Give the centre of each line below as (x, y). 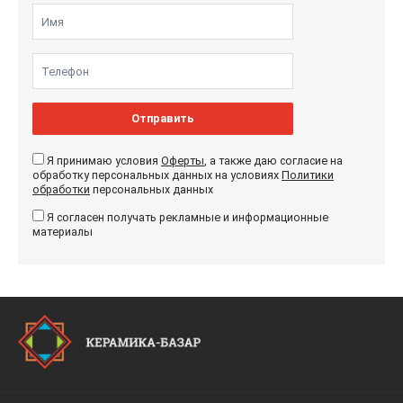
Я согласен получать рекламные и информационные (188, 217)
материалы (63, 232)
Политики (308, 175)
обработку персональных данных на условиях (157, 175)
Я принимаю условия (104, 161)
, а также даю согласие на (273, 161)
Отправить (163, 118)
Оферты (183, 161)
